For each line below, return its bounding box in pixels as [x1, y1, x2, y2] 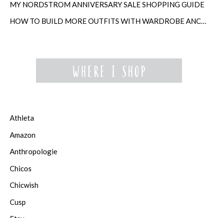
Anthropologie [10, 147, 57, 156]
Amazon [10, 130, 36, 139]
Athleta [10, 113, 34, 123]
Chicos [10, 163, 32, 173]
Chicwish [10, 181, 38, 190]
